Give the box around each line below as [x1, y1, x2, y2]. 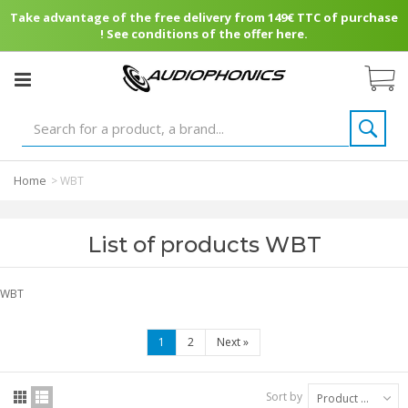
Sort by [266, 389, 302, 404]
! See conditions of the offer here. [100, 25, 308, 42]
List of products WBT [87, 231, 321, 258]
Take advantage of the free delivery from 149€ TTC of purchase [10, 9, 398, 25]
